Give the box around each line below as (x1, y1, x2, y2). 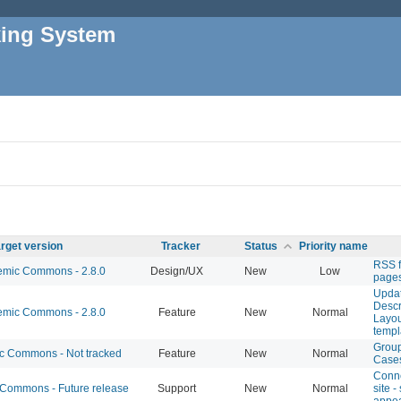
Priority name (299, 239, 368, 252)
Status (244, 239, 277, 252)
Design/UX (150, 264, 203, 277)
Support (158, 381, 196, 395)
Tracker (160, 239, 200, 252)
